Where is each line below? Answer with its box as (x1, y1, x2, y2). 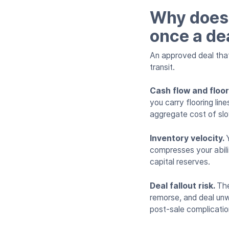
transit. (149, 62, 175, 72)
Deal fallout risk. (149, 180, 217, 191)
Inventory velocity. (149, 133, 226, 144)
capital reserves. (149, 157, 210, 167)
